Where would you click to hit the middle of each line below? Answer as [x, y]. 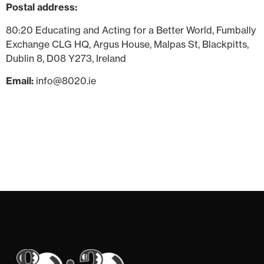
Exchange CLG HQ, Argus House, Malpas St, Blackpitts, [127, 44]
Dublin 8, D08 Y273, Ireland [66, 58]
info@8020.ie [65, 81]
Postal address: [42, 7]
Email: [20, 81]
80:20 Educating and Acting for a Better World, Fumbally [131, 30]
